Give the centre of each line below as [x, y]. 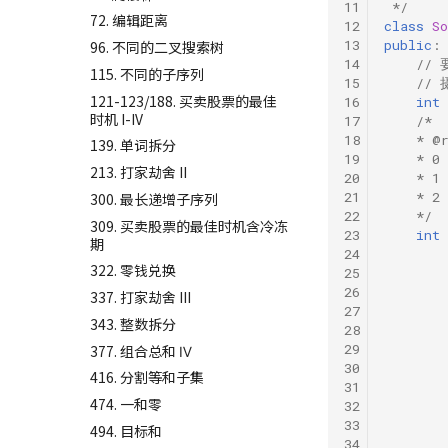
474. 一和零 [126, 404]
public [408, 44]
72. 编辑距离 [129, 20]
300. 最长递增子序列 [154, 198]
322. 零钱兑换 [133, 270]
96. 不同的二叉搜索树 [157, 47]
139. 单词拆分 [133, 145]
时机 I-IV [116, 118]
